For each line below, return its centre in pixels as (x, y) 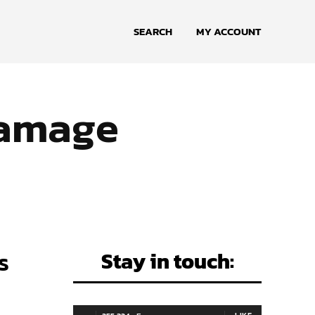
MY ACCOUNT (229, 31)
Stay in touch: (167, 261)
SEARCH (153, 31)
